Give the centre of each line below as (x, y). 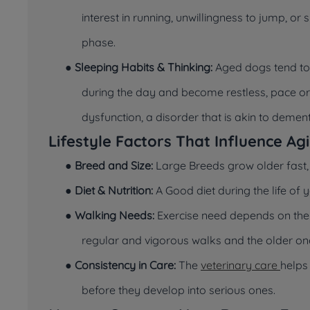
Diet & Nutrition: (114, 190)
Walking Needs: (115, 215)
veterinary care (240, 265)
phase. (99, 42)
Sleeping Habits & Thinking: (144, 67)
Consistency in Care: (127, 265)
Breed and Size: (114, 165)
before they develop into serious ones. (179, 290)
